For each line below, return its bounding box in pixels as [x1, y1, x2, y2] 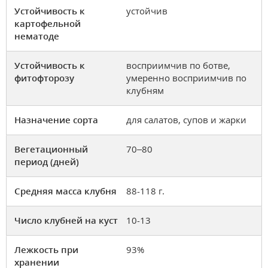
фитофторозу [14, 72, 74, 84]
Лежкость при [14, 243, 78, 256]
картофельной [14, 17, 81, 30]
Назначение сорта [14, 114, 98, 126]
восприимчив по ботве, [126, 59, 230, 72]
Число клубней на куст [14, 214, 118, 227]
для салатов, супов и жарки [126, 114, 246, 126]
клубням [126, 84, 164, 97]
